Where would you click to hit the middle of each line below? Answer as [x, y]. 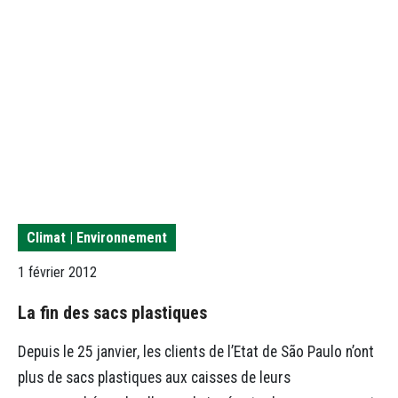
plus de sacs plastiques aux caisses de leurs [154, 377]
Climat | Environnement [97, 237]
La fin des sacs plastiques [112, 313]
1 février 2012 [57, 273]
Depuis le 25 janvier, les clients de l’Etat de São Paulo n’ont [196, 351]
